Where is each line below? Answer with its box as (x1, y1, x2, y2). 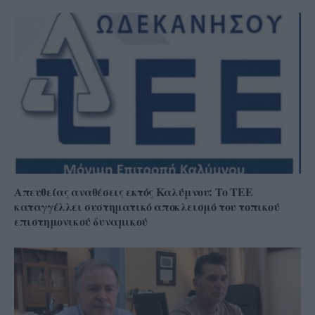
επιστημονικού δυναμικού (14, 214, 150, 229)
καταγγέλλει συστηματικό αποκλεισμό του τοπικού (14, 200, 280, 214)
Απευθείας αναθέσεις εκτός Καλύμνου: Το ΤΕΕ (14, 185, 253, 200)
